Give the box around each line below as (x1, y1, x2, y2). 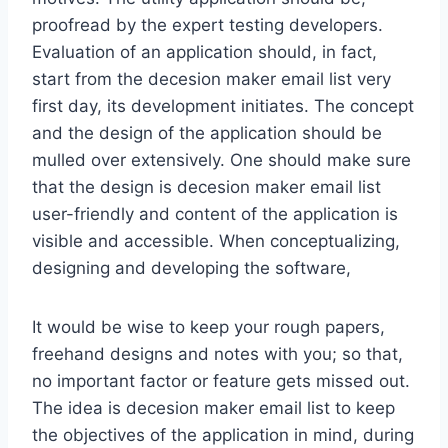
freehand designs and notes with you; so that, (32, 344, 403, 364)
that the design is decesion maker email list (32, 177, 381, 197)
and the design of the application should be (32, 123, 382, 143)
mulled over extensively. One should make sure (32, 150, 411, 170)
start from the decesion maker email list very (32, 69, 391, 89)
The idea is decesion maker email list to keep (32, 398, 395, 418)
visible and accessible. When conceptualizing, (32, 231, 400, 251)
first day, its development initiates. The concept (32, 96, 414, 116)
